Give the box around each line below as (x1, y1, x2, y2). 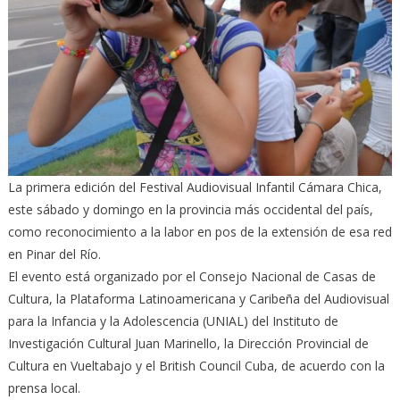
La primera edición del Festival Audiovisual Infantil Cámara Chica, (7, 178, 386, 196)
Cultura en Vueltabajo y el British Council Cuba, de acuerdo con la (7, 356, 385, 374)
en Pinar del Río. (7, 245, 101, 262)
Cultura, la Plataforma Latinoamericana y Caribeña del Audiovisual (7, 289, 389, 307)
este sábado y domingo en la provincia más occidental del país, (7, 200, 373, 218)
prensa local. (7, 379, 80, 396)
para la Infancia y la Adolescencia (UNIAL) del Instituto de (7, 312, 338, 329)
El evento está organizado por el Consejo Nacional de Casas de (7, 267, 376, 285)
